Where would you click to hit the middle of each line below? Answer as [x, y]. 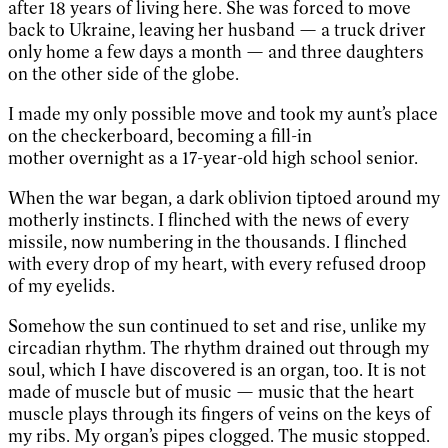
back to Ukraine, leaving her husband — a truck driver [217, 29]
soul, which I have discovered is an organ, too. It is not [217, 369]
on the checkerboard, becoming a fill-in [160, 135]
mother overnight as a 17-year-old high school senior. [215, 157]
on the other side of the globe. [123, 73]
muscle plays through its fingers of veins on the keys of [219, 413]
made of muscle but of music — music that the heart [211, 391]
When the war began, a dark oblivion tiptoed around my [224, 197]
